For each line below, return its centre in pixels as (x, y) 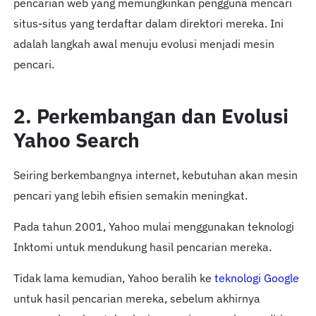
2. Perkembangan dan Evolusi (151, 116)
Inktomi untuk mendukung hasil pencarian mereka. (142, 247)
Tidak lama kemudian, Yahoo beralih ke (114, 278)
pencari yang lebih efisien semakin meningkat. (130, 196)
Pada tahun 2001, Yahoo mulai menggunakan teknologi (153, 227)
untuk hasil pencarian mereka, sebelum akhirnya (136, 299)
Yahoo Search (76, 140)
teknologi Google (256, 278)
